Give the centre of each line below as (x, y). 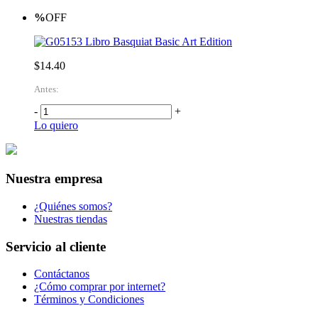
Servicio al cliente (56, 246)
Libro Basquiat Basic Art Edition (159, 42)
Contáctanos (62, 274)
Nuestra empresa (54, 179)
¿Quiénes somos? (73, 206)
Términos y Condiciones (89, 300)
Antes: (46, 89)
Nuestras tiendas (71, 219)
